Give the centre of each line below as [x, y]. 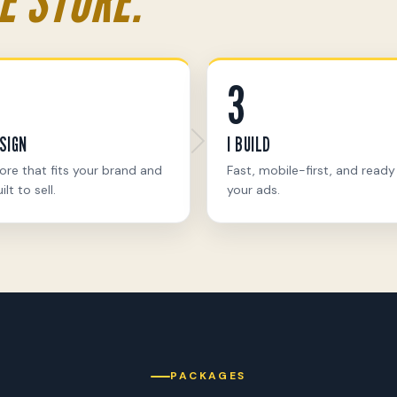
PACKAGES [208, 376]
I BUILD [249, 144]
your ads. [253, 189]
